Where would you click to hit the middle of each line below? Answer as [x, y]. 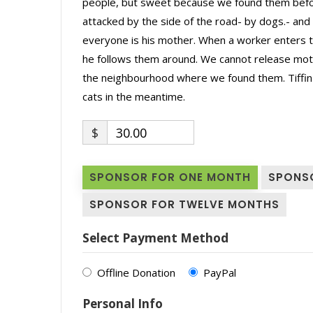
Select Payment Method [155, 238]
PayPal [219, 272]
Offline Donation [136, 272]
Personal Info [123, 303]
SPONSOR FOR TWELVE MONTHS [184, 204]
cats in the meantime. [134, 96]
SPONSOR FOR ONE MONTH [170, 177]
